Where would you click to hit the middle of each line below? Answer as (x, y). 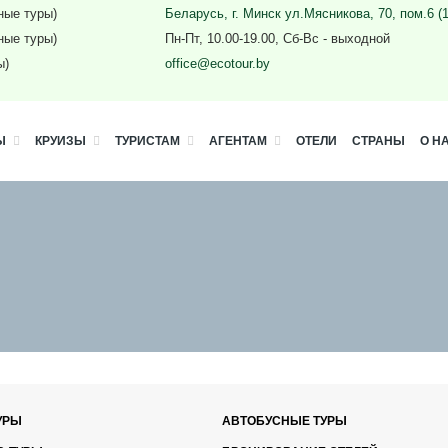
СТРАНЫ (378, 141)
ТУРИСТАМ (147, 141)
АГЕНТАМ (238, 141)
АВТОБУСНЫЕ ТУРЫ (285, 421)
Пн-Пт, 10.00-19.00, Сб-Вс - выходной (278, 38)
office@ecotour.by (218, 63)
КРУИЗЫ (60, 141)
